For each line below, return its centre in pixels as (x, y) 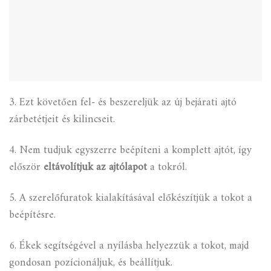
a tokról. (167, 168)
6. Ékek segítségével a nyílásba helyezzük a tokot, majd (129, 246)
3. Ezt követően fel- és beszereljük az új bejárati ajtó (123, 103)
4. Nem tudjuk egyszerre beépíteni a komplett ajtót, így (130, 151)
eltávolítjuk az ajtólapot (95, 168)
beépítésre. (32, 215)
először (26, 168)
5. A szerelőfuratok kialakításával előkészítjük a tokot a (131, 198)
